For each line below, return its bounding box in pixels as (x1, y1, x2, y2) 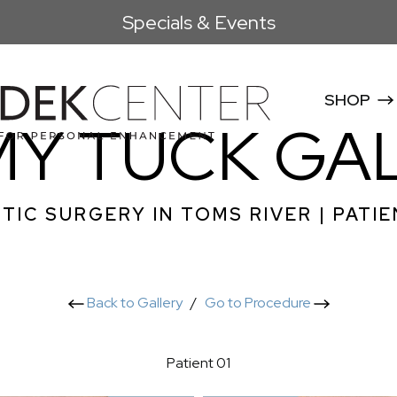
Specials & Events (121, 9, 276, 35)
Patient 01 (167, 353, 230, 372)
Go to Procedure (204, 293, 314, 312)
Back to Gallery (83, 293, 183, 312)
